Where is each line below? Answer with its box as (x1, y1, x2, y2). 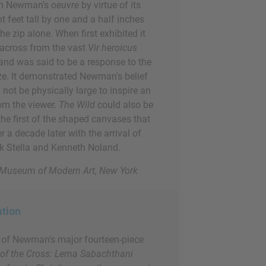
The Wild (59, 99, 95, 110)
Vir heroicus (88, 42, 137, 53)
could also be (95, 99, 153, 110)
